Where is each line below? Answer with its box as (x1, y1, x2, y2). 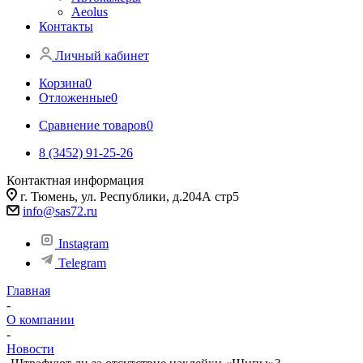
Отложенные (39, 91, 111, 105)
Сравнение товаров (39, 118, 147, 132)
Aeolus (71, 5, 108, 19)
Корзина (39, 76, 85, 90)
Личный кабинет (55, 49, 149, 62)
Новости (6, 342, 54, 356)
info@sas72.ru (23, 204, 97, 218)
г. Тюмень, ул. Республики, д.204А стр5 (20, 190, 239, 203)
